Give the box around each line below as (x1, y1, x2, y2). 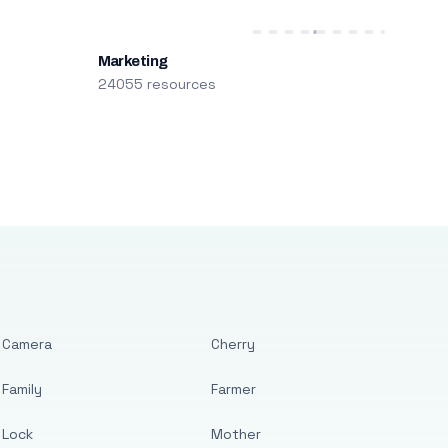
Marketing (97, 53, 168, 69)
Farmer (211, 380, 257, 398)
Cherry (211, 335, 256, 353)
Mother (211, 425, 262, 443)
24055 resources (97, 75, 216, 93)
